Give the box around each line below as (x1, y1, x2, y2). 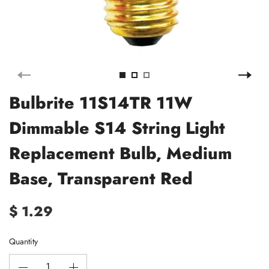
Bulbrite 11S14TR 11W (9, 91, 192, 115)
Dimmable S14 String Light (9, 116, 225, 141)
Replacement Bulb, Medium (9, 141, 232, 166)
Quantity (9, 235, 38, 247)
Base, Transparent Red (9, 166, 193, 191)
